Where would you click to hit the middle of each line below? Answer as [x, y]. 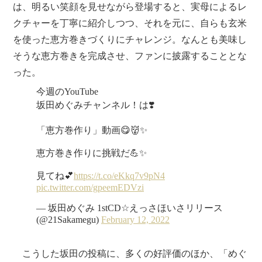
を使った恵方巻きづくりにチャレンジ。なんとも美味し [130, 39]
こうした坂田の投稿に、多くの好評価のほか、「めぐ [130, 253]
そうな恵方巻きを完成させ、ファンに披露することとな [130, 55]
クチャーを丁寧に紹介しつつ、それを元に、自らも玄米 [130, 22]
